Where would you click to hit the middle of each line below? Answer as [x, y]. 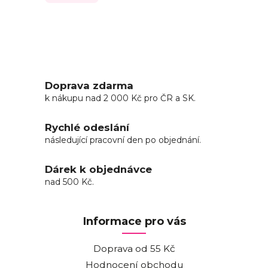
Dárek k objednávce [98, 169]
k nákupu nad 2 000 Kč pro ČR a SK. [120, 98]
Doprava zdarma [89, 85]
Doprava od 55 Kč [134, 248]
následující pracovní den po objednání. [123, 140]
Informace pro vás [134, 221]
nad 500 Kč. [69, 182]
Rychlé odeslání [87, 127]
